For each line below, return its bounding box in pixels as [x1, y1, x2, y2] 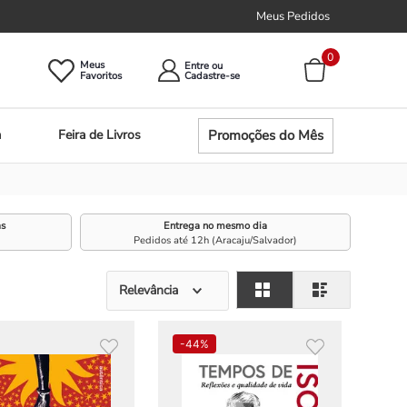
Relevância [119, 281, 179, 299]
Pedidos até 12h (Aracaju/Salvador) [134, 233, 298, 247]
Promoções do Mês [208, 125, 323, 144]
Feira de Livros [57, 126, 141, 144]
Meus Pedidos [256, 8, 330, 25]
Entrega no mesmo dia [164, 218, 268, 233]
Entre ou [184, 58, 223, 73]
